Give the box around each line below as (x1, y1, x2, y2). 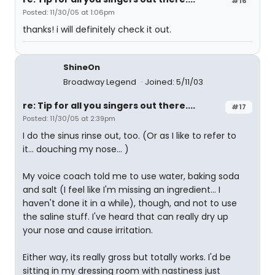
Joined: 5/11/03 (145, 76, 203, 88)
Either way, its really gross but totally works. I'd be (23, 251, 231, 263)
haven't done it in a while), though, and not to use (23, 197, 237, 209)
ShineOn (63, 61, 100, 73)
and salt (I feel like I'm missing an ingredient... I (23, 184, 220, 196)
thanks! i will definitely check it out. (23, 23, 171, 36)
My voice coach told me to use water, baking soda (23, 170, 239, 182)
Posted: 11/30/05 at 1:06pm (23, 7, 115, 17)
